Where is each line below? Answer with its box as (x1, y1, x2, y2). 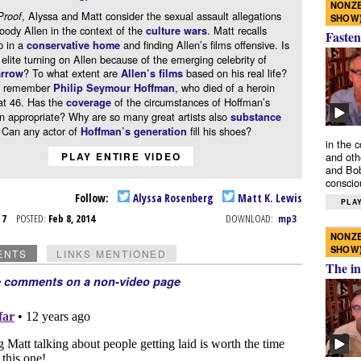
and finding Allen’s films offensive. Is (119, 37, 289, 53)
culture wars (145, 23, 207, 39)
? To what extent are (23, 65, 121, 81)
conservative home (26, 38, 120, 53)
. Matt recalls (206, 23, 267, 39)
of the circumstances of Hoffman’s (110, 94, 270, 110)
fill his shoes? (186, 123, 251, 139)
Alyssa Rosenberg (131, 189, 214, 205)
